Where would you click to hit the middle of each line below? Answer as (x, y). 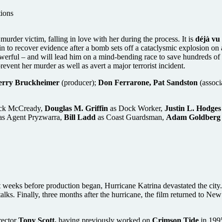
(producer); (79, 82)
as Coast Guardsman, (131, 117)
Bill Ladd (80, 117)
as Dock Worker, (136, 108)
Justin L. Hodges (193, 108)
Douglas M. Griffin (76, 108)
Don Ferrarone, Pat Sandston (148, 82)
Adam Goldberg (193, 117)
